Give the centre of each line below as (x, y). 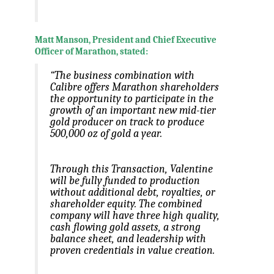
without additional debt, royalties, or (132, 192)
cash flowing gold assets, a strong (125, 227)
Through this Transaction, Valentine (131, 169)
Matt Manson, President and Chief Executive (125, 40)
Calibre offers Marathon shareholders (134, 87)
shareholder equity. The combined (126, 204)
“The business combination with (122, 76)
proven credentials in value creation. (132, 250)
